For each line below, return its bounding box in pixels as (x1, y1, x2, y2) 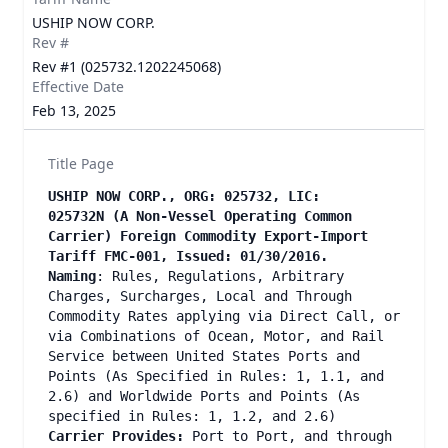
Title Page (48, 154, 114, 173)
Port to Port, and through (184, 428, 392, 444)
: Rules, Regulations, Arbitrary (96, 268, 344, 284)
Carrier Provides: (48, 428, 184, 444)
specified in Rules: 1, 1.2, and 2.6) (48, 408, 336, 424)
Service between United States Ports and (48, 348, 360, 364)
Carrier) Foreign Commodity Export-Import (48, 228, 368, 244)
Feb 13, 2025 (32, 101, 116, 120)
